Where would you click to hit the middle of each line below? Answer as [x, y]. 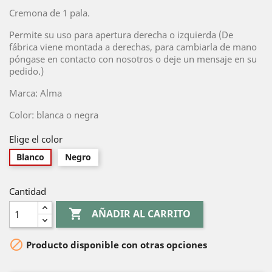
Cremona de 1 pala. [49, 13]
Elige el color [36, 139]
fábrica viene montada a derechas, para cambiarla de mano [133, 47]
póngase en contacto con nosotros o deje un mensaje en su [133, 59]
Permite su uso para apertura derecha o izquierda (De [121, 35]
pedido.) [28, 71]
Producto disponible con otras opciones [115, 245]
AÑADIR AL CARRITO [141, 214]
